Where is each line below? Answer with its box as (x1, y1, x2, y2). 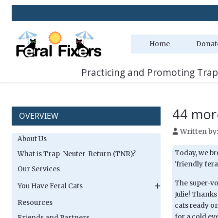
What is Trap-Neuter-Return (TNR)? (18, 150, 136, 158)
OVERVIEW (19, 110, 58, 121)
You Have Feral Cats (18, 182, 83, 190)
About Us (18, 135, 47, 143)
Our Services (18, 165, 60, 173)
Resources (18, 199, 53, 207)
